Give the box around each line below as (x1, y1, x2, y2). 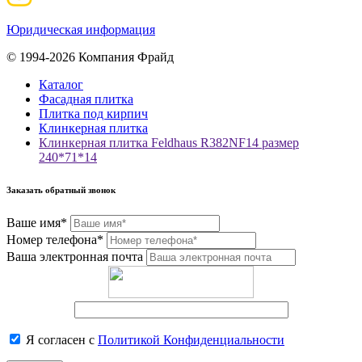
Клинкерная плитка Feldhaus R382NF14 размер (39, 136, 299, 150)
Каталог (39, 78, 83, 92)
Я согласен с (23, 333, 98, 347)
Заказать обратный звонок (6, 185, 116, 196)
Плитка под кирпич (39, 107, 148, 121)
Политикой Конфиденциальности (98, 333, 284, 347)
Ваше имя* (6, 216, 67, 230)
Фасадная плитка (39, 92, 133, 107)
